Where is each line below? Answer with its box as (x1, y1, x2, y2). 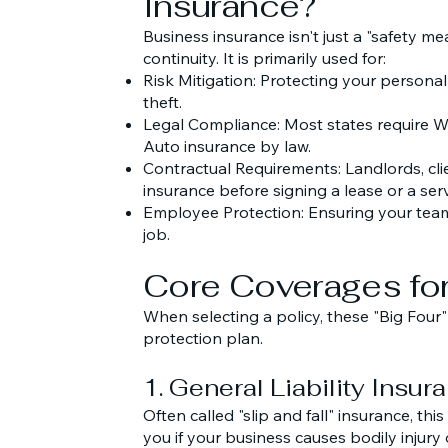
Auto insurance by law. (143, 136, 311, 156)
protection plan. (143, 328, 263, 348)
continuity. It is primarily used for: (143, 48, 386, 68)
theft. (143, 92, 182, 112)
